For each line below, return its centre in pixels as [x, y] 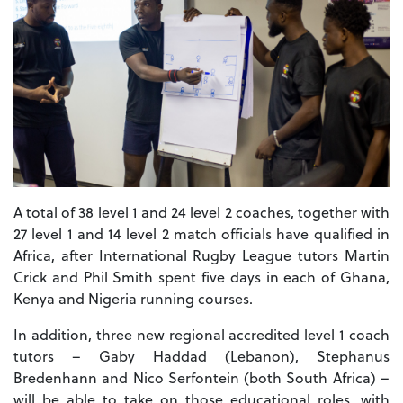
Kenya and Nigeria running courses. [133, 298]
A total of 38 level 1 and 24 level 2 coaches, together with [201, 211]
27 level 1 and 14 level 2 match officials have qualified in [201, 233]
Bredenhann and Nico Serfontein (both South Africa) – [201, 377]
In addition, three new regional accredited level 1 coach [201, 334]
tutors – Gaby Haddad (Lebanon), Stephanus [201, 355]
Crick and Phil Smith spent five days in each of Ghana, [201, 276]
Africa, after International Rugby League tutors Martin [201, 255]
